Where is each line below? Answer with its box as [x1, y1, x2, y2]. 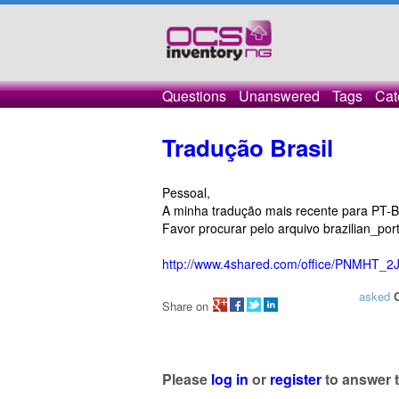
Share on [162, 297, 208, 314]
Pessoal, [162, 183, 210, 201]
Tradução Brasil [162, 131, 333, 164]
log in [211, 368, 248, 389]
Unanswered [239, 85, 320, 106]
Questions [162, 85, 226, 106]
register [270, 368, 322, 389]
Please [162, 368, 211, 389]
